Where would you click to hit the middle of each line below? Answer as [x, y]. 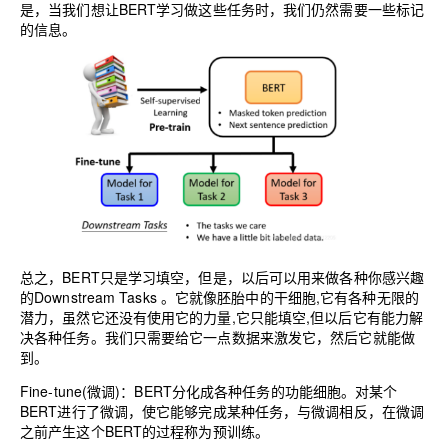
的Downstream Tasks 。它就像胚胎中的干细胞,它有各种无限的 [219, 296]
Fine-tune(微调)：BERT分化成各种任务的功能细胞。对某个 [209, 390]
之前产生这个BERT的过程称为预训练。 [144, 430]
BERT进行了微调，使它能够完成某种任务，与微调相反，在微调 [222, 410]
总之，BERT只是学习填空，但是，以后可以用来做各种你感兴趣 [222, 276]
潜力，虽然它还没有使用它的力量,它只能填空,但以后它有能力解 [222, 316]
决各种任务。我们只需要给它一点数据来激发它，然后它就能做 [217, 336]
